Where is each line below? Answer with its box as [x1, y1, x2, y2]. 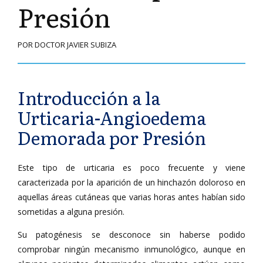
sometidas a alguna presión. [18, 206, 124, 217]
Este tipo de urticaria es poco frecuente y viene [18, 162, 245, 173]
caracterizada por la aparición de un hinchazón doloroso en [18, 177, 245, 188]
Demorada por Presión [18, 124, 206, 150]
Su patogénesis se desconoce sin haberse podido [18, 229, 245, 240]
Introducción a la [18, 85, 160, 110]
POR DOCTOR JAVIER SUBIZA [18, 39, 116, 50]
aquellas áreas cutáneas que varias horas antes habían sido [18, 191, 245, 203]
